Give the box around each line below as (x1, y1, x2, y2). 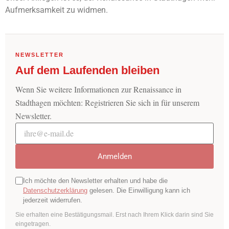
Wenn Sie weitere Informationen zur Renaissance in (15, 84, 181, 95)
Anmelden (97, 152, 132, 162)
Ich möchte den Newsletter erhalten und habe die (23, 177, 168, 185)
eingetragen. (15, 220, 51, 228)
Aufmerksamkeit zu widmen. (5, 5, 108, 15)
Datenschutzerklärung (23, 187, 87, 195)
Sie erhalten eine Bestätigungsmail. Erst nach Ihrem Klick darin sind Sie (15, 211, 214, 219)
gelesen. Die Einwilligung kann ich (87, 187, 190, 195)
